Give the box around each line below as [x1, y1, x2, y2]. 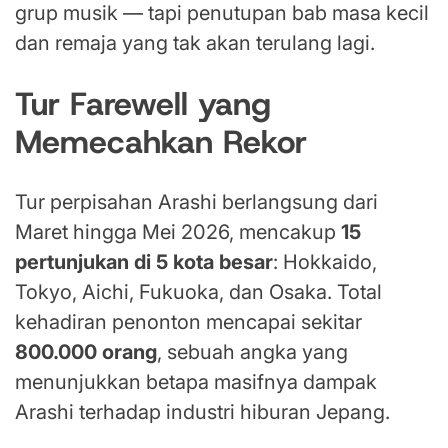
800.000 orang [15, 340, 157, 365]
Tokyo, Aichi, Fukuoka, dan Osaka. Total [15, 280, 382, 305]
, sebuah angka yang [157, 340, 348, 365]
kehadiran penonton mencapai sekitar [15, 310, 362, 335]
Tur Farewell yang [15, 82, 271, 125]
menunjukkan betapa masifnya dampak [15, 370, 377, 395]
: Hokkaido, [273, 250, 377, 275]
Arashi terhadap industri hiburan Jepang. [15, 400, 390, 425]
